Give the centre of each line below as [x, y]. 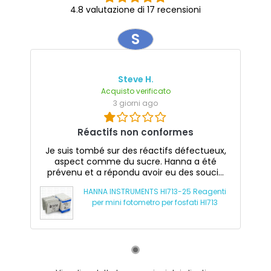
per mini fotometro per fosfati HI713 [155, 202]
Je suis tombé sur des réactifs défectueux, [135, 150]
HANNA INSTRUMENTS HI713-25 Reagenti [155, 191]
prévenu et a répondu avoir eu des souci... [135, 172]
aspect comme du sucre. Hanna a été [135, 161]
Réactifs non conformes [135, 132]
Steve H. [135, 79]
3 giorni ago [135, 103]
